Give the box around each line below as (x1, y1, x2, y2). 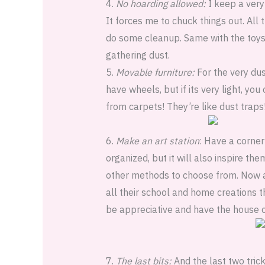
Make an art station (115, 135, 199, 147)
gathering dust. (105, 49, 170, 62)
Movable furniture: (115, 66, 195, 79)
